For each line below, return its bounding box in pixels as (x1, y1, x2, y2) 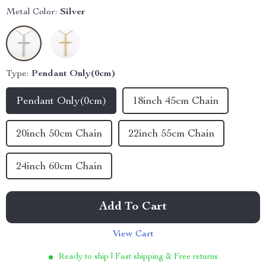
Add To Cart (99, 201, 167, 213)
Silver (60, 8, 85, 17)
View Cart (112, 230, 154, 239)
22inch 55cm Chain (128, 129, 214, 140)
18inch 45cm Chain (132, 96, 218, 107)
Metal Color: (6, 8, 57, 17)
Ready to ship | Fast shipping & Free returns (58, 253, 218, 261)
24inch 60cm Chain (16, 161, 102, 172)
